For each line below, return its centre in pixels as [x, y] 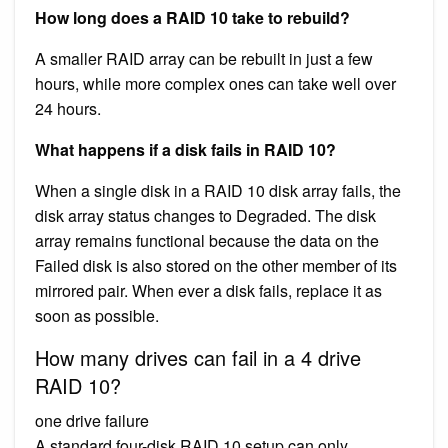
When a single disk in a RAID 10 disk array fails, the [218, 190]
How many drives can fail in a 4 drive [198, 357]
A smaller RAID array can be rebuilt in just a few [204, 58]
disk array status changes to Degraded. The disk [205, 215]
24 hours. [68, 108]
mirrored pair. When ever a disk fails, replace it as [208, 290]
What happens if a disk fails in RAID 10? [185, 149]
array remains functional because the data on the [207, 240]
